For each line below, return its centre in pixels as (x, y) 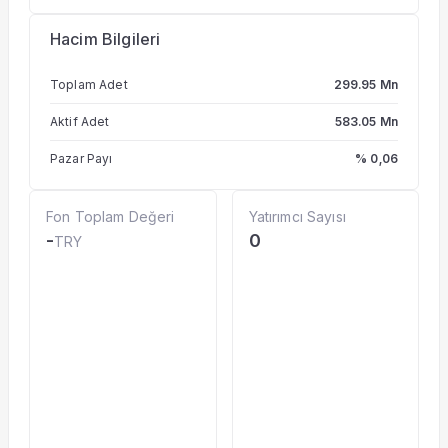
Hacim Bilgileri (105, 39)
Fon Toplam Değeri (110, 216)
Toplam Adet (89, 84)
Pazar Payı (81, 158)
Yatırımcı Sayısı (297, 216)
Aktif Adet (80, 121)
